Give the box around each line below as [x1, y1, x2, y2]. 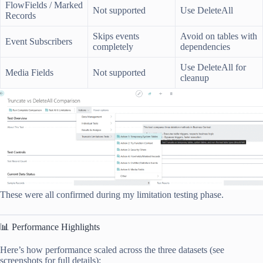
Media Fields [5, 67, 53, 77]
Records [5, 10, 36, 21]
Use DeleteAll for [180, 62, 246, 72]
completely [93, 41, 133, 52]
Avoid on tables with [180, 31, 257, 41]
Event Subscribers [5, 36, 72, 46]
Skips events [93, 31, 139, 41]
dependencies [180, 41, 230, 52]
